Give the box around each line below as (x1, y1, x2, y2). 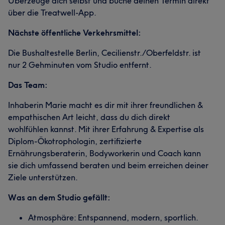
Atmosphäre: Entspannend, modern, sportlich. (28, 212, 198, 222)
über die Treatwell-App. (8, 8, 96, 18)
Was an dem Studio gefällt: (8, 192, 110, 202)
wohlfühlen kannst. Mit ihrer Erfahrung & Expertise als (8, 124, 204, 134)
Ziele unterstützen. (8, 172, 78, 182)
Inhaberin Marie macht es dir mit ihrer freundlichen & (8, 100, 203, 110)
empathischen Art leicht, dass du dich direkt (8, 112, 170, 122)
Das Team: (8, 80, 48, 90)
